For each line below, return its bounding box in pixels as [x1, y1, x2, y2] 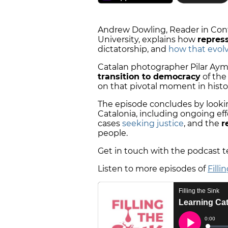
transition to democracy [98, 72, 201, 82]
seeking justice [122, 119, 184, 129]
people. [98, 128, 130, 138]
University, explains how [98, 35, 197, 45]
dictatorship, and [98, 44, 168, 54]
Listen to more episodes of [98, 164, 208, 174]
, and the [184, 119, 221, 129]
